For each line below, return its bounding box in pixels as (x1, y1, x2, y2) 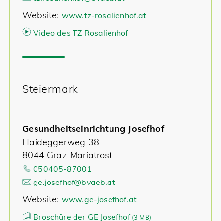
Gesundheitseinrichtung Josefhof (22, 123, 165, 134)
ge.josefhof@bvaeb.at (33, 177, 115, 187)
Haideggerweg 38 (22, 136, 99, 147)
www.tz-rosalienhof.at (61, 10, 147, 20)
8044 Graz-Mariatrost (22, 149, 112, 161)
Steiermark (22, 82, 78, 95)
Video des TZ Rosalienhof (33, 28, 128, 37)
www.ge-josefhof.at (61, 194, 137, 204)
